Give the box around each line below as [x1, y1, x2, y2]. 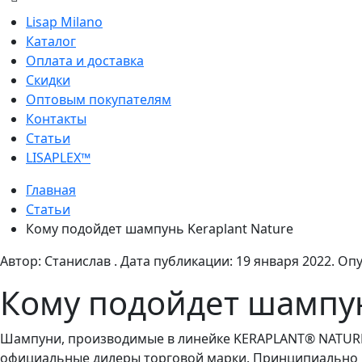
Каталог [26, 32, 76, 51]
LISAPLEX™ [26, 149, 90, 167]
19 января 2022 [236, 252, 331, 271]
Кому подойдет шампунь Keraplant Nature [26, 220, 293, 238]
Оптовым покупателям [26, 90, 171, 109]
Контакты [26, 110, 86, 128]
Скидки [26, 71, 70, 90]
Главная [26, 181, 76, 200]
